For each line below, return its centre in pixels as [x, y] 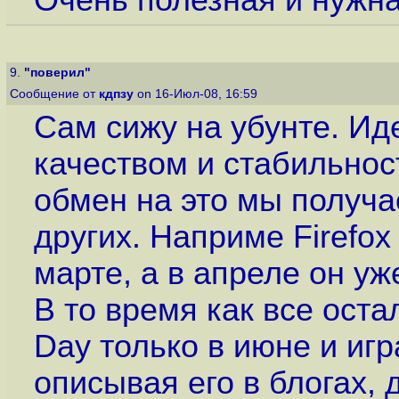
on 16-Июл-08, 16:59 [197, 94]
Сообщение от [54, 94]
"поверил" [57, 73]
